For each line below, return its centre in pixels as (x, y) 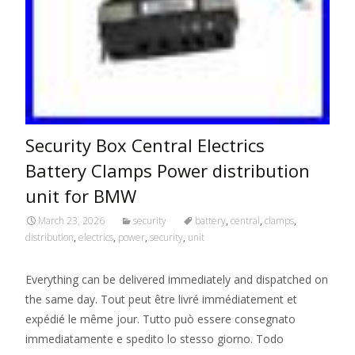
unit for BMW (81, 196)
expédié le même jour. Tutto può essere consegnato (160, 319)
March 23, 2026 (71, 221)
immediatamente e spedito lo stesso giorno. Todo (155, 339)
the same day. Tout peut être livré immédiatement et (161, 299)
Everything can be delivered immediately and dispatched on (177, 279)
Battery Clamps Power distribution (168, 170)
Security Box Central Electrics (145, 145)
